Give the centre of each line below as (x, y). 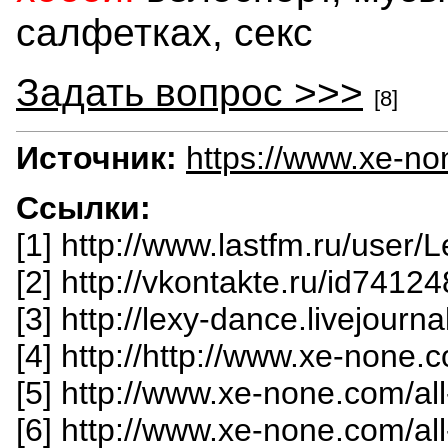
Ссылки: (83, 207)
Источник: (96, 157)
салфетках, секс (164, 32)
